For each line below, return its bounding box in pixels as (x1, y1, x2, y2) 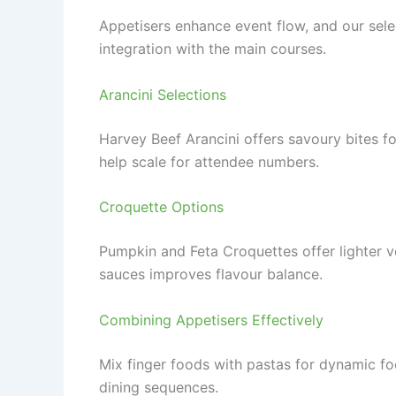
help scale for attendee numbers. (99, 152, 319, 171)
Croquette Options (99, 198, 224, 217)
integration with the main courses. (99, 40, 326, 58)
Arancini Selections (99, 85, 226, 103)
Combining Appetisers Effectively (99, 310, 324, 329)
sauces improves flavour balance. (99, 265, 323, 284)
